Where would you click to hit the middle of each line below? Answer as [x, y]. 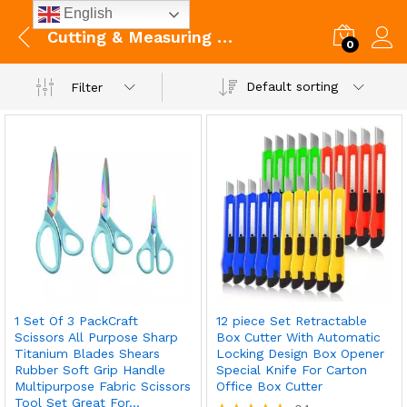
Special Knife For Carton [291, 369]
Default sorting [292, 86]
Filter [87, 87]
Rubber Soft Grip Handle [90, 369]
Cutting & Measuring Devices [225, 36]
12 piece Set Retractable [291, 320]
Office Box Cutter [269, 386]
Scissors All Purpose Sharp [96, 337]
